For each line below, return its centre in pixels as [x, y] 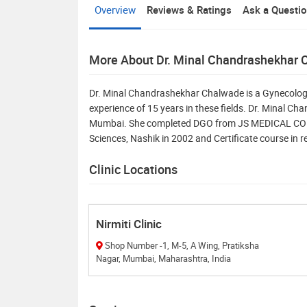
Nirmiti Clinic [129, 223]
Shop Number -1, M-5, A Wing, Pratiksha [132, 245]
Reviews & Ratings [189, 9]
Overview [115, 9]
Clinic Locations [133, 169]
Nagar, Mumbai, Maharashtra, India [163, 258]
